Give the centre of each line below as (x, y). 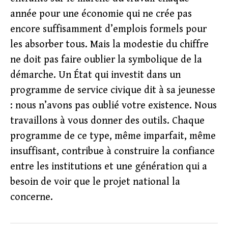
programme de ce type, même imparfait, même (113, 136)
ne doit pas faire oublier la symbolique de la (106, 60)
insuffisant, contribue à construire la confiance (112, 151)
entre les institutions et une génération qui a (109, 167)
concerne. (32, 197)
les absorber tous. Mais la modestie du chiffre (109, 45)
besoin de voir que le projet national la (95, 182)
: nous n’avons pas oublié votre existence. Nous (113, 106)
